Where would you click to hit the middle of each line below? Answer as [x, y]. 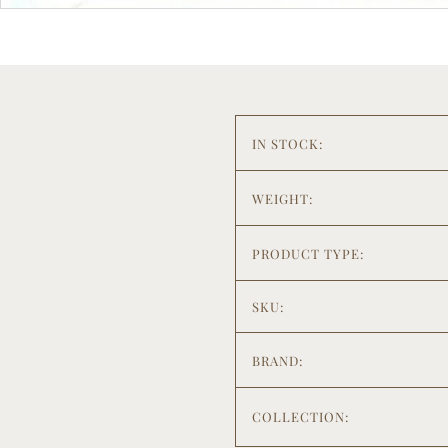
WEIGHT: [283, 198]
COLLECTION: [301, 417]
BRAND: [278, 360]
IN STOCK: [288, 143]
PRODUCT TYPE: [308, 253]
